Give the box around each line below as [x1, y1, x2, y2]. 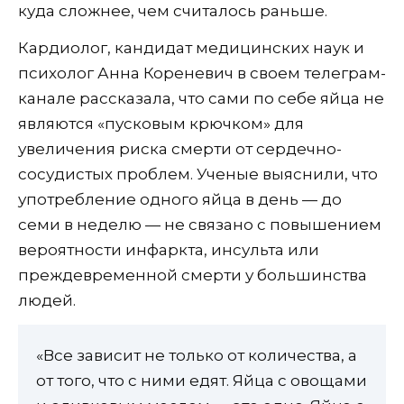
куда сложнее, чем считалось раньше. [18, 2, 327, 21]
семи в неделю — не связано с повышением [18, 216, 381, 234]
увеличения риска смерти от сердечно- [18, 140, 342, 159]
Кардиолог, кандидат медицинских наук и [18, 39, 364, 58]
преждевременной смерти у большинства [18, 266, 367, 285]
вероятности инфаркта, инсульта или [18, 241, 319, 260]
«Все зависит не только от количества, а [36, 346, 357, 365]
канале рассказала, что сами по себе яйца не [18, 89, 384, 108]
